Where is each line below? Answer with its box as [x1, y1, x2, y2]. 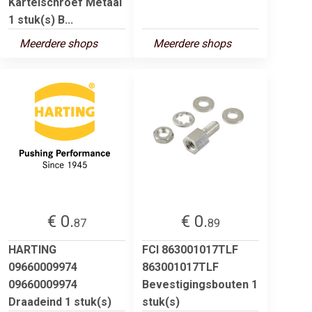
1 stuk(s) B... [8, 13, 73, 26]
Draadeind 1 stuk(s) [8, 295, 111, 309]
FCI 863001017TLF [142, 242, 238, 256]
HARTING [8, 242, 56, 256]
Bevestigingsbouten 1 [142, 277, 258, 291]
